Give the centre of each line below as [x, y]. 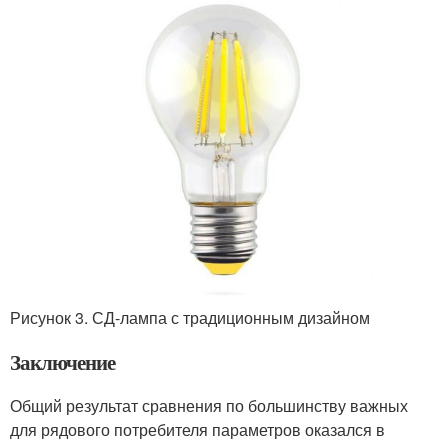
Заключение [62, 362]
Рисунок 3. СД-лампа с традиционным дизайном [190, 318]
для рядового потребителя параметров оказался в [197, 430]
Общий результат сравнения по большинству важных [209, 406]
